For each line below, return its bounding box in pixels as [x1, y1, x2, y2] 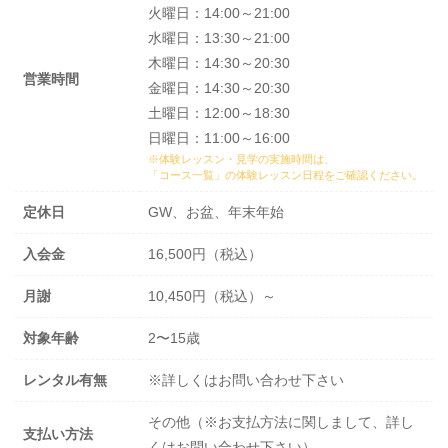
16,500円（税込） [148, 246, 262, 263]
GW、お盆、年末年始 [148, 204, 284, 221]
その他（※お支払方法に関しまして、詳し [148, 414, 414, 431]
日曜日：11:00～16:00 [148, 130, 290, 147]
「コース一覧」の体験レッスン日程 [148, 169, 324, 182]
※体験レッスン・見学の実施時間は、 [148, 153, 335, 166]
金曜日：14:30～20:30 [148, 80, 290, 97]
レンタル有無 [23, 372, 107, 389]
